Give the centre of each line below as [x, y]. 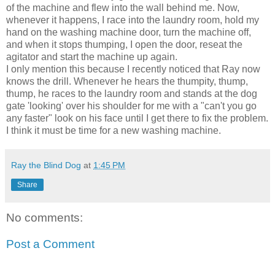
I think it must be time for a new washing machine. [114, 130]
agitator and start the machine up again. [92, 56]
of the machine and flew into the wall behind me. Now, [123, 7]
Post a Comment [50, 244]
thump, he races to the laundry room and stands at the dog [132, 93]
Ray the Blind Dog [46, 165]
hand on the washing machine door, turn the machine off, [129, 32]
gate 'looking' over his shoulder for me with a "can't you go [131, 106]
